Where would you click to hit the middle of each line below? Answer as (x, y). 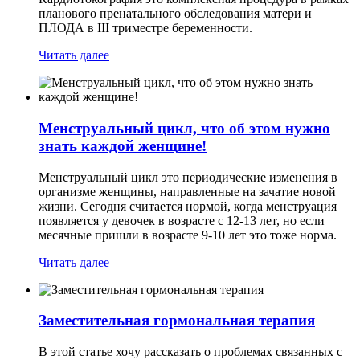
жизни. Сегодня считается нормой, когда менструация (188, 206)
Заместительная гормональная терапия (177, 321)
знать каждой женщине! (123, 145)
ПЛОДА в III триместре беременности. (145, 28)
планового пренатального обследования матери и (175, 14)
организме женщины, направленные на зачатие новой (187, 191)
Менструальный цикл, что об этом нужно (184, 128)
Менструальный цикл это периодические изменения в (188, 177)
